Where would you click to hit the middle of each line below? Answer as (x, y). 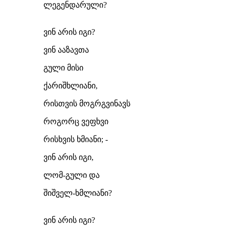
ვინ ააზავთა (66, 50)
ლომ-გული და (72, 175)
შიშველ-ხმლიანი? (78, 193)
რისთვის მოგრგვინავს (87, 104)
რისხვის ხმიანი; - (76, 139)
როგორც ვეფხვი (76, 121)
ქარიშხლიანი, (71, 86)
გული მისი (63, 68)
